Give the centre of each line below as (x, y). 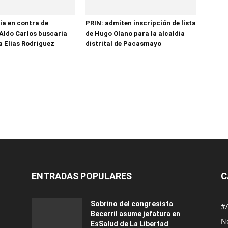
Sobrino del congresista (132, 204)
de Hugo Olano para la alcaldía (135, 34)
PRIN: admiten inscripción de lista (141, 23)
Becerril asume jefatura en (135, 214)
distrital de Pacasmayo (123, 44)
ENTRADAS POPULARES (82, 176)
